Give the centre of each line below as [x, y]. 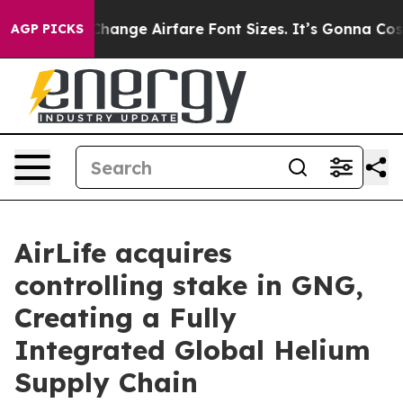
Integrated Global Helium [193, 350]
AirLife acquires [123, 253]
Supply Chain [106, 382]
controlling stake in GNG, [189, 285]
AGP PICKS [47, 29]
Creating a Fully [125, 318]
